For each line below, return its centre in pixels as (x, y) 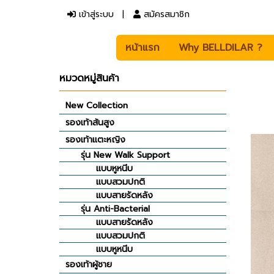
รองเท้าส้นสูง (90, 123)
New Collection (97, 106)
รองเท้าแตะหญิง (95, 140)
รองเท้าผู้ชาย (89, 265)
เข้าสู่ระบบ (95, 15)
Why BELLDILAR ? (221, 48)
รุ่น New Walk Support (125, 155)
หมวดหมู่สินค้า (89, 79)
